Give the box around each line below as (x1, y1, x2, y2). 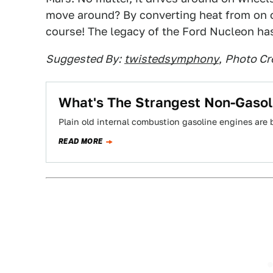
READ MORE (58, 136, 103, 147)
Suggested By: (46, 52, 121, 65)
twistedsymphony (124, 52, 219, 65)
